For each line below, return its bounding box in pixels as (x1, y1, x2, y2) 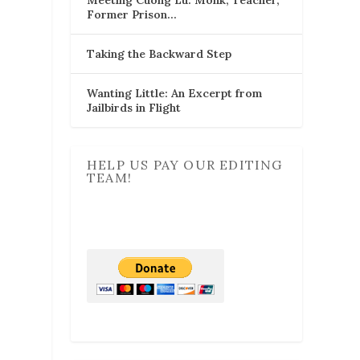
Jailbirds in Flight (87, 100, 181, 115)
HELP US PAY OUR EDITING (87, 156, 283, 173)
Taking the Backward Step (87, 46, 231, 61)
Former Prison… (87, 6, 177, 22)
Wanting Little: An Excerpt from (87, 85, 262, 100)
